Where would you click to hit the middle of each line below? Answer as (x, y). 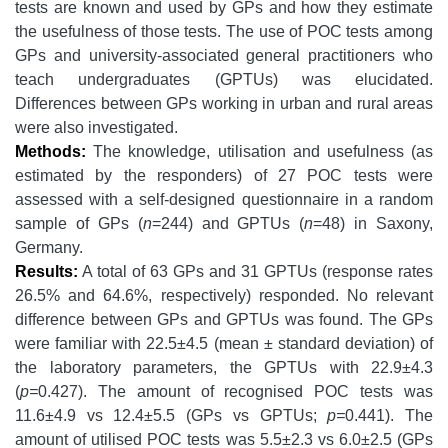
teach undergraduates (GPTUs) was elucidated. (224, 80)
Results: (46, 272)
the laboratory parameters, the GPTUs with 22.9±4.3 (224, 368)
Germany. (49, 248)
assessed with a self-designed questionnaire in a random (224, 200)
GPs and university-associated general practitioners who (224, 56)
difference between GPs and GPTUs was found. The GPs (224, 320)
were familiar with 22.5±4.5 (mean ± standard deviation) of (224, 344)
